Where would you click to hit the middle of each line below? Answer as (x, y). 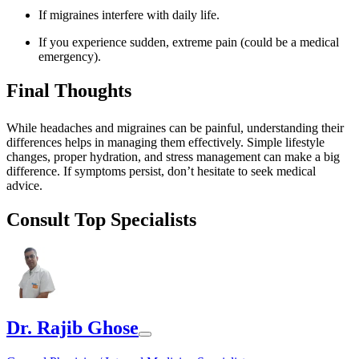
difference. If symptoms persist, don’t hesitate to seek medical (161, 171)
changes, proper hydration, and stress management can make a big (173, 157)
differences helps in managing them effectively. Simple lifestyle (165, 143)
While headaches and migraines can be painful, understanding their (175, 128)
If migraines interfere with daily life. (129, 15)
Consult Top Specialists (101, 220)
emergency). (70, 57)
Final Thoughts (69, 91)
